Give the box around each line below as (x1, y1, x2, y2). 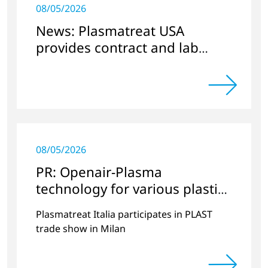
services (36, 54, 87, 74)
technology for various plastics (36, 179, 231, 198)
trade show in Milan (36, 221, 126, 235)
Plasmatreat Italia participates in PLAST (36, 207, 212, 221)
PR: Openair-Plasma (36, 162, 162, 181)
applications (36, 196, 114, 215)
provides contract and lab (36, 38, 199, 57)
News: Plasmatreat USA (36, 21, 184, 40)
